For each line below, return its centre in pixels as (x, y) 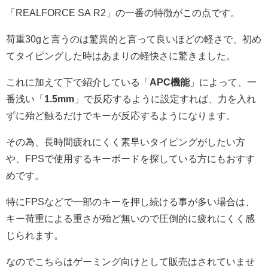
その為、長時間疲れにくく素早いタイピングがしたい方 (126, 142)
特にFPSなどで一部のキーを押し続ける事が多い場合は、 (130, 202)
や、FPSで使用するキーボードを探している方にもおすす (130, 159)
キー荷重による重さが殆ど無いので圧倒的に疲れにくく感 (130, 219)
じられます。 (35, 235)
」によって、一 (223, 82)
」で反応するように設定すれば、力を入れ (165, 99)
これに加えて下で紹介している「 (78, 82)
